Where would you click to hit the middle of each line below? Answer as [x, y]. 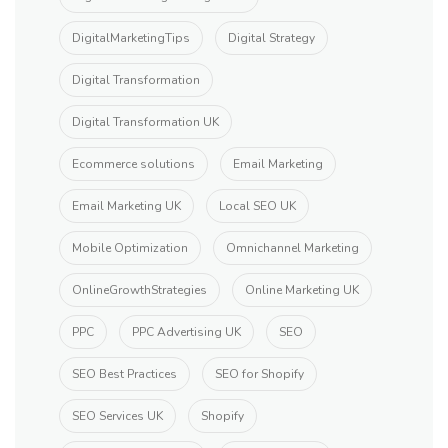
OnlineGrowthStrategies [139, 290]
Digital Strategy [271, 38]
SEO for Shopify [259, 374]
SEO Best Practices [124, 374]
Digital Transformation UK [145, 122]
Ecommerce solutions [133, 164]
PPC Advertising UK [186, 332]
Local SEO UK [257, 206]
